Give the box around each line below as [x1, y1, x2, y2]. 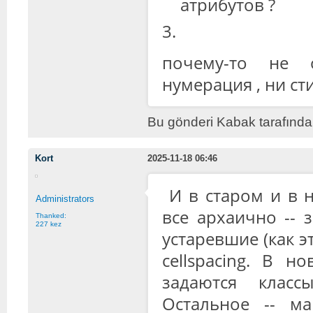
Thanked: [36, 211, 66, 219]
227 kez [36, 219, 61, 228]
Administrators [36, 193, 94, 204]
